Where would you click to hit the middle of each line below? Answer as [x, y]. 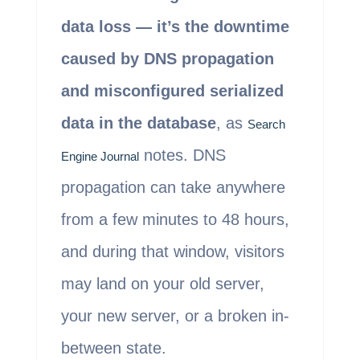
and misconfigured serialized [172, 91]
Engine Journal [100, 157]
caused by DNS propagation [167, 59]
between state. [113, 348]
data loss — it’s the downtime [175, 27]
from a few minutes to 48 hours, [175, 220]
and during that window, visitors [172, 252]
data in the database [138, 123]
